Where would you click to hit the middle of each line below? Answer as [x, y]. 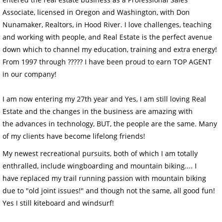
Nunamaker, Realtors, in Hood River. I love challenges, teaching [107, 25]
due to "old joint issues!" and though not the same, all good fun [108, 191]
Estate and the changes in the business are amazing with [98, 111]
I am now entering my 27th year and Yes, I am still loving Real [104, 99]
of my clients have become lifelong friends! [74, 136]
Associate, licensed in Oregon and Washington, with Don [96, 12]
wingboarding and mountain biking [126, 166]
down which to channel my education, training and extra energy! [110, 49]
